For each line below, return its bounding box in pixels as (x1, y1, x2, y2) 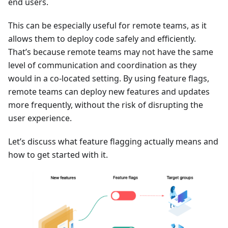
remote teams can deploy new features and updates (8, 85, 210, 97)
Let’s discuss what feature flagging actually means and (8, 135, 218, 147)
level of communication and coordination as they (8, 59, 196, 71)
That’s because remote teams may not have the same (8, 46, 213, 58)
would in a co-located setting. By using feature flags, (8, 72, 209, 84)
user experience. (8, 112, 72, 124)
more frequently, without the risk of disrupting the (8, 99, 203, 110)
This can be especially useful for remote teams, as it (8, 19, 207, 31)
